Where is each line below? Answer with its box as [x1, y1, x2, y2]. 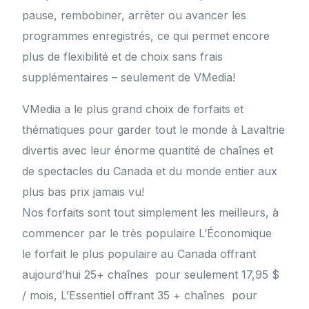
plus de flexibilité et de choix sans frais [22, 50, 223, 64]
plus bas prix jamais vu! [22, 185, 145, 199]
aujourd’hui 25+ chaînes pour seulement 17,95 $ [22, 268, 280, 282]
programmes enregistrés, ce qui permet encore [22, 29, 270, 43]
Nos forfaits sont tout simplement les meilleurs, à [22, 206, 279, 220]
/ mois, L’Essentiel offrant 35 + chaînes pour [22, 288, 258, 303]
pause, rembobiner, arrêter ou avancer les [22, 8, 247, 23]
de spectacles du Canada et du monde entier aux [22, 164, 278, 179]
